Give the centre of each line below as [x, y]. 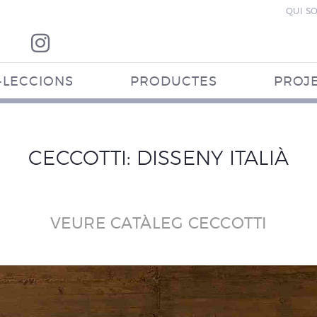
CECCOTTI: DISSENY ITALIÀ [158, 159]
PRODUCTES [173, 82]
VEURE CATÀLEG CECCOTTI [158, 224]
